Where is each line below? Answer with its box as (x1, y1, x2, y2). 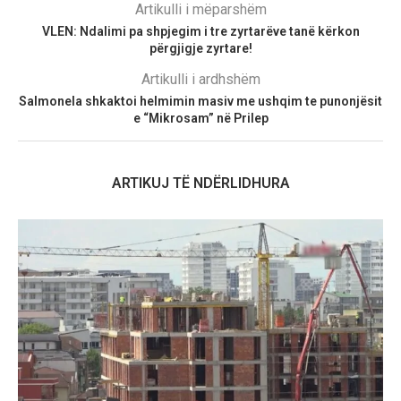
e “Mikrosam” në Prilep (132, 111, 269, 126)
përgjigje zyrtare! (149, 41, 252, 56)
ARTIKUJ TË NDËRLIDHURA (111, 175, 290, 192)
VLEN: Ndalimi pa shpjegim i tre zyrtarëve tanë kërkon (41, 24, 360, 39)
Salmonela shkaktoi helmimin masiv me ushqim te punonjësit (19, 94, 382, 109)
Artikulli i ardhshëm (141, 71, 260, 89)
